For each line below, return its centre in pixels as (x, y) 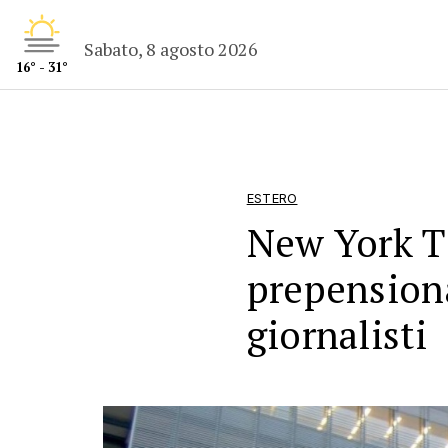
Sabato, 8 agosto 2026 (171, 48)
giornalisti (336, 334)
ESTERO (272, 198)
